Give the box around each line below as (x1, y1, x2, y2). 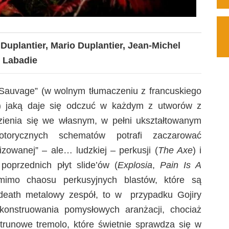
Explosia (117, 160, 152, 170)
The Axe (157, 145, 193, 155)
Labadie (3, 55, 37, 65)
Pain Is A (159, 160, 202, 170)
